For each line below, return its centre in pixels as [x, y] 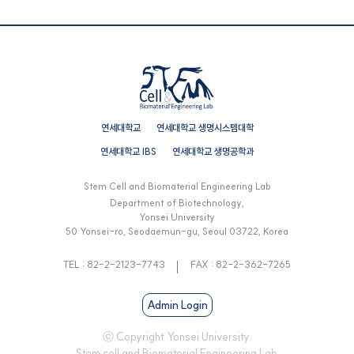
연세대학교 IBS [128, 151]
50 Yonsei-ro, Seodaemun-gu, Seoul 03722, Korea [177, 231]
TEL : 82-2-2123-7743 [115, 264]
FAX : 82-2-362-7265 [240, 264]
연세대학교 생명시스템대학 [205, 127]
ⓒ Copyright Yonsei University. [177, 336]
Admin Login [177, 305]
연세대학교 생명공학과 [213, 151]
